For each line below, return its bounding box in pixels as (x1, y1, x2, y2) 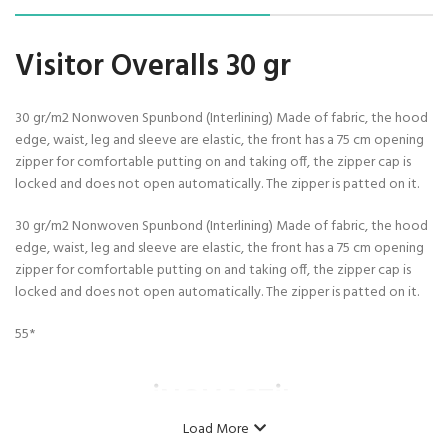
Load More (182, 418, 249, 442)
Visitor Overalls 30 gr (15, 43, 291, 92)
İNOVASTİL (152, 378, 296, 427)
